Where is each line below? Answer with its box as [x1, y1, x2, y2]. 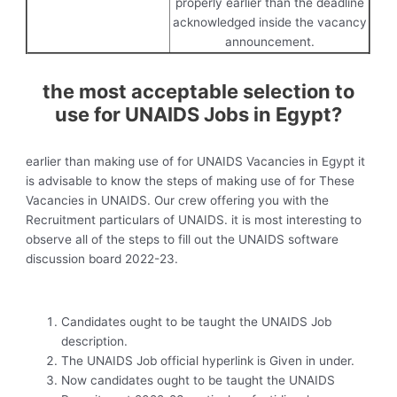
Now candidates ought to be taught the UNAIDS [61, 373, 336, 388]
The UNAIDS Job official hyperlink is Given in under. [61, 354, 355, 369]
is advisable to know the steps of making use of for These [26, 173, 355, 188]
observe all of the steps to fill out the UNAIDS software [26, 231, 339, 246]
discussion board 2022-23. [26, 251, 179, 266]
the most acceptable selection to [43, 79, 354, 103]
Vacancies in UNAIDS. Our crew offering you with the [26, 192, 330, 207]
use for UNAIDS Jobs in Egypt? [55, 102, 342, 126]
